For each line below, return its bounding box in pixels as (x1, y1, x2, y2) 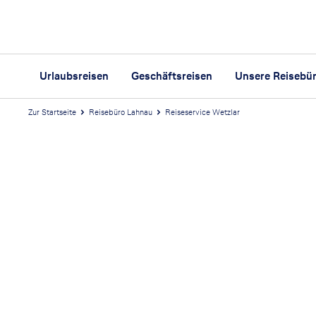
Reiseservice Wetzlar (165, 106, 240, 118)
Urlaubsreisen (39, 68, 109, 83)
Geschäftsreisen (131, 68, 212, 83)
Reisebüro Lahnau (89, 106, 152, 118)
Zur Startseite (28, 106, 76, 118)
